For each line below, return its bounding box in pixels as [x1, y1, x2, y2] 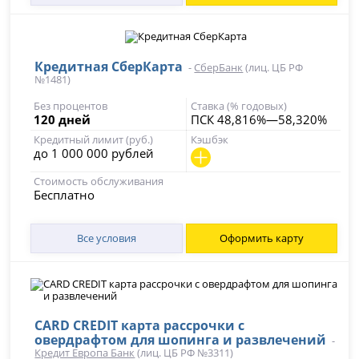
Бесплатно [34, 187, 95, 203]
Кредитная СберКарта [34, 58, 184, 75]
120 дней [34, 111, 91, 127]
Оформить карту [219, 231, 304, 245]
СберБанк [194, 60, 244, 75]
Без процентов [34, 99, 108, 113]
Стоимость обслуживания [34, 174, 164, 188]
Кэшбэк [190, 132, 228, 147]
